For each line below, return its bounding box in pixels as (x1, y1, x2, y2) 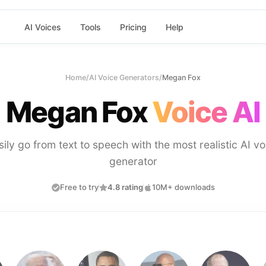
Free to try (59, 182, 99, 192)
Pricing (119, 21, 147, 32)
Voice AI (152, 94, 260, 129)
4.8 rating (107, 182, 143, 192)
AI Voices (24, 21, 61, 32)
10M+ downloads (151, 182, 215, 192)
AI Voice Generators (89, 73, 159, 82)
